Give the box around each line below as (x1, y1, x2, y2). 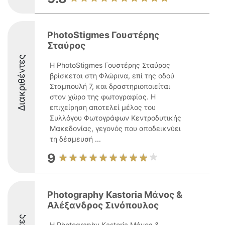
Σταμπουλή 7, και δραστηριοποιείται (50, 82, 170, 90)
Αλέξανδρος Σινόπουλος (47, 200, 159, 210)
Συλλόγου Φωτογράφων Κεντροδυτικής (50, 114, 181, 122)
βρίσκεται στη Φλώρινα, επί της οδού (50, 71, 174, 80)
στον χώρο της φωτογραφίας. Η (50, 92, 156, 101)
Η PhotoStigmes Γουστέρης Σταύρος (50, 61, 170, 69)
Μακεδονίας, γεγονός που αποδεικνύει (50, 124, 181, 133)
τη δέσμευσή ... (50, 135, 101, 143)
